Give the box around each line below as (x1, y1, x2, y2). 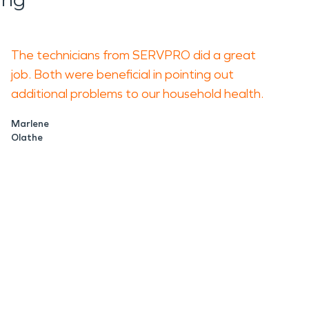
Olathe (11, 132, 43, 143)
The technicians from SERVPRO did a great (11, 48, 256, 63)
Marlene (11, 118, 49, 130)
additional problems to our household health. (11, 86, 266, 101)
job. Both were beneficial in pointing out (11, 67, 234, 82)
